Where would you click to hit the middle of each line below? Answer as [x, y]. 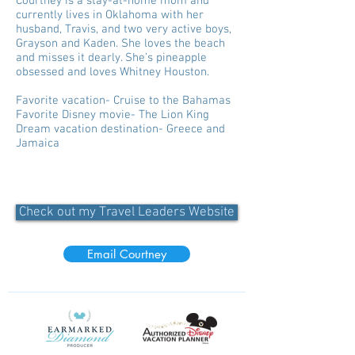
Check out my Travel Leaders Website [127, 212]
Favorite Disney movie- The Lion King [113, 115]
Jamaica [38, 143]
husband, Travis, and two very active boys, [124, 29]
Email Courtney [127, 254]
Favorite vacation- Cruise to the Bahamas [123, 101]
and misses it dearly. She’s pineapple [111, 58]
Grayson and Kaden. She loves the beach [120, 44]
